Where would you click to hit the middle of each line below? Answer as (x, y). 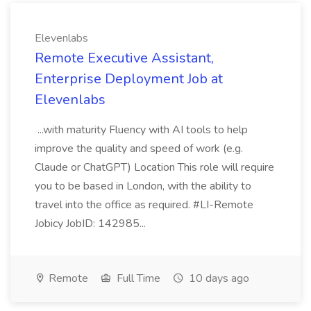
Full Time (137, 278)
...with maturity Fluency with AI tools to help (141, 130)
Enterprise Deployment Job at (129, 79)
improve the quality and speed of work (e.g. (139, 149)
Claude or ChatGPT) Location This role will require (154, 167)
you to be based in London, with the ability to (143, 186)
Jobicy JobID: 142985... (92, 224)
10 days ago (218, 278)
